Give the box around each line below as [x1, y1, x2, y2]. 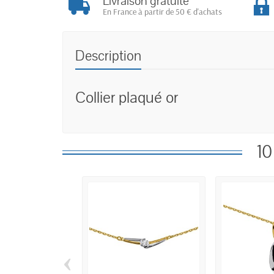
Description [75, 46, 141, 66]
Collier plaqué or [75, 87, 178, 109]
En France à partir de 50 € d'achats [102, 6, 222, 18]
